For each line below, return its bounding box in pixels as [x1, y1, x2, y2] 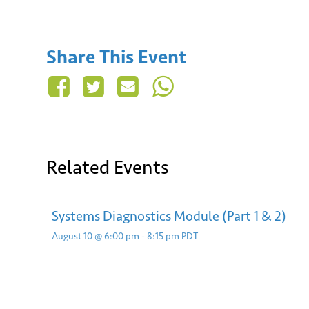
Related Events [46, 156, 169, 179]
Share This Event [46, 45, 186, 68]
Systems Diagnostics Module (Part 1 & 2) [52, 208, 286, 224]
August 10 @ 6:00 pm [52, 230, 139, 242]
